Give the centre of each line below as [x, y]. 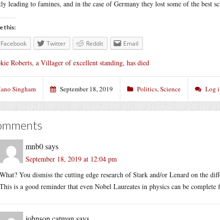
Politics [147, 89]
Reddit [95, 43]
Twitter [56, 43]
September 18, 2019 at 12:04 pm [71, 159]
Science [170, 89]
